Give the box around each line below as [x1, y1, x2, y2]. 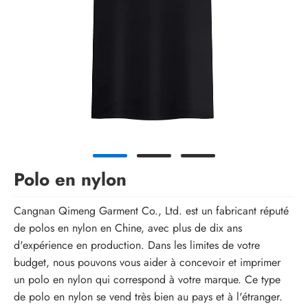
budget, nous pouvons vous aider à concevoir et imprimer [14, 254, 280, 271]
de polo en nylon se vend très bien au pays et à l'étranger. [14, 289, 283, 305]
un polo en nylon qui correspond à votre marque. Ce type [14, 272, 280, 288]
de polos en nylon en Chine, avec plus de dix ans [14, 220, 242, 236]
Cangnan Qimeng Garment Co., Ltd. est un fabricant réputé [14, 203, 289, 219]
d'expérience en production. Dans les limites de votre [14, 237, 260, 254]
